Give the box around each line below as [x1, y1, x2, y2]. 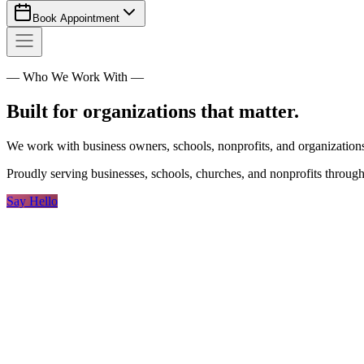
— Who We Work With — [6, 70, 144, 84]
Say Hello [6, 193, 58, 208]
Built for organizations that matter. [6, 100, 299, 122]
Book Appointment [32, 12, 119, 24]
